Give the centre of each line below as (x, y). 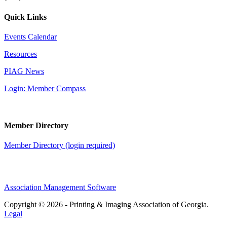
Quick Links (25, 17)
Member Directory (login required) (60, 145)
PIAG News (24, 71)
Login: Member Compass (45, 88)
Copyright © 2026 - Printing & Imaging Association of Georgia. (106, 205)
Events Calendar (30, 36)
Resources (21, 54)
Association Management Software (60, 187)
